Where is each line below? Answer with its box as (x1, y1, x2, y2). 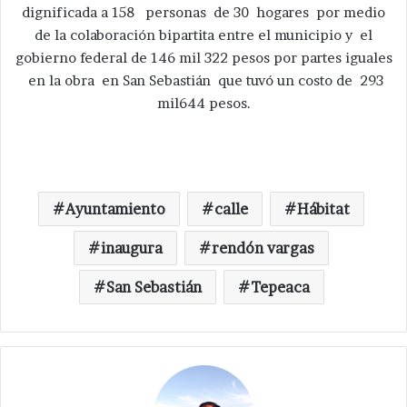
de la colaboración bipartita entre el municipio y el (35, 26, 372, 45)
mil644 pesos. (156, 94, 251, 113)
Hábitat (297, 200, 350, 219)
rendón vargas (212, 239, 314, 258)
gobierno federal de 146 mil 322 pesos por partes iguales (15, 49, 392, 67)
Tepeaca (250, 278, 310, 297)
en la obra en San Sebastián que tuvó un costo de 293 (24, 72, 383, 90)
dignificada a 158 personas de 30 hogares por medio (22, 4, 385, 22)
